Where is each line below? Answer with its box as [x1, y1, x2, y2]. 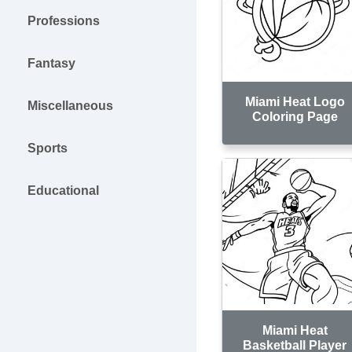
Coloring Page [251, 109, 338, 123]
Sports [27, 141, 68, 155]
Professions [27, 14, 100, 27]
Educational [27, 184, 99, 197]
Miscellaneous [27, 99, 113, 112]
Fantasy [27, 57, 75, 70]
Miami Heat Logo [244, 94, 345, 108]
